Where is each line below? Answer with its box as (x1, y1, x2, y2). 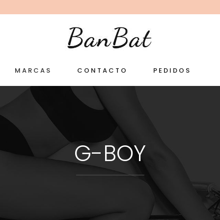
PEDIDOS (153, 66, 191, 75)
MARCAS (14, 66, 52, 75)
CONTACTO (77, 66, 128, 75)
